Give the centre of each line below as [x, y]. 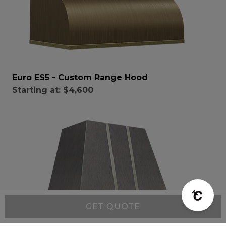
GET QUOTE [113, 207]
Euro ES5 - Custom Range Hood [80, 77]
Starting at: [36, 90]
